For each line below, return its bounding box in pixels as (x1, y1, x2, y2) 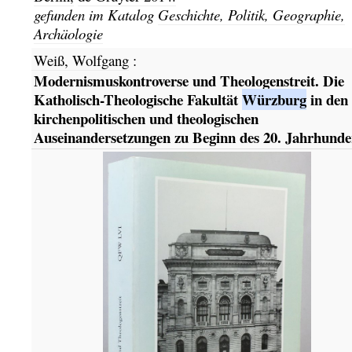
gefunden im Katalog (33, 4, 158, 24)
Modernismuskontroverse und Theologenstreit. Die (33, 69, 344, 91)
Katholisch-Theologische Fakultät (33, 88, 242, 110)
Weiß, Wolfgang (33, 49, 129, 70)
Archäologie (33, 23, 103, 43)
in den (306, 88, 348, 110)
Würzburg (241, 88, 306, 110)
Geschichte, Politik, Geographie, (157, 4, 345, 24)
